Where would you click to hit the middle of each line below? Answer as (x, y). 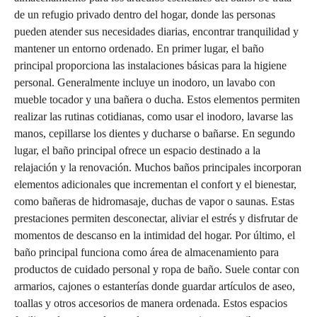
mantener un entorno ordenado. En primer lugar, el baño (139, 48)
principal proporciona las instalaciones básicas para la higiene (150, 65)
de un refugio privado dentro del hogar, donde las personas (145, 15)
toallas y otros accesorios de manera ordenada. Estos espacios (151, 303)
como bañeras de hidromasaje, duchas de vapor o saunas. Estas (154, 201)
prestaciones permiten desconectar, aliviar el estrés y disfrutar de (156, 218)
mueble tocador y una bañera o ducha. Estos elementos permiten (157, 99)
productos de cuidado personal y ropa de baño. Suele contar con (157, 269)
